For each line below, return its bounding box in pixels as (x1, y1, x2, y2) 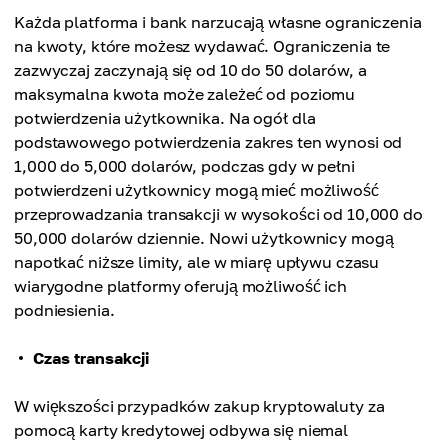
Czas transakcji (33, 348, 149, 369)
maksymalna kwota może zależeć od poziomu (14, 84, 356, 105)
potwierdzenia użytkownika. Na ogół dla (14, 108, 316, 129)
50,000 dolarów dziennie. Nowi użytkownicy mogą (14, 228, 394, 249)
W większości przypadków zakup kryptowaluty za (14, 396, 385, 417)
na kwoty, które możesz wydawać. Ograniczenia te (14, 36, 391, 57)
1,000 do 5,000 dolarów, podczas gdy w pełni (14, 156, 355, 177)
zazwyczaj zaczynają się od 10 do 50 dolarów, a (14, 60, 367, 81)
